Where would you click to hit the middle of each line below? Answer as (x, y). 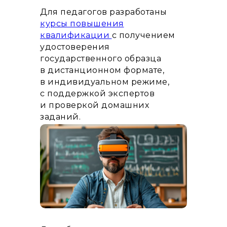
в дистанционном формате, (102, 70)
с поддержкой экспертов (97, 93)
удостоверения (75, 47)
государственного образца (101, 58)
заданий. (60, 117)
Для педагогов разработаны (104, 12)
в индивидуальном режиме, (105, 82)
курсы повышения (82, 23)
